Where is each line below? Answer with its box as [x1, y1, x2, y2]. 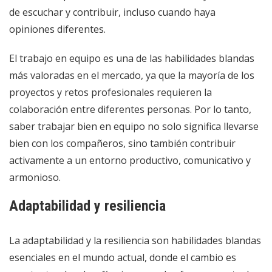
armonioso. [9, 170, 61, 184]
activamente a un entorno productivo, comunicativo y [9, 153, 251, 167]
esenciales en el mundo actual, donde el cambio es [9, 250, 236, 264]
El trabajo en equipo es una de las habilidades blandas [9, 51, 254, 65]
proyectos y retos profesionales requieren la [9, 85, 212, 99]
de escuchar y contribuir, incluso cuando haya [9, 5, 216, 19]
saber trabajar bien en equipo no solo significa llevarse [9, 119, 259, 133]
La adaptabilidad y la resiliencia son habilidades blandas [9, 233, 261, 247]
